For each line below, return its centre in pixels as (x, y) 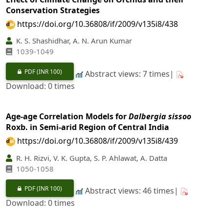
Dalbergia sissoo (160, 117)
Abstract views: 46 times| (132, 191)
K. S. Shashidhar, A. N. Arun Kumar (73, 41)
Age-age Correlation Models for (67, 117)
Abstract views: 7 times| (130, 74)
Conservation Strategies (53, 10)
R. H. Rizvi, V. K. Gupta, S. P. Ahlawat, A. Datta (91, 158)
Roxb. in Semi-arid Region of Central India (88, 127)
